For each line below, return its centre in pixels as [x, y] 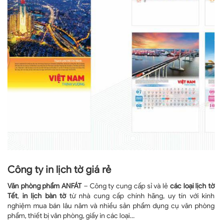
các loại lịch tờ [192, 186]
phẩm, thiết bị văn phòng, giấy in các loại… [71, 216]
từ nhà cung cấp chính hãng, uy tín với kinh [140, 196]
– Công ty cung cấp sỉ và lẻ [126, 186]
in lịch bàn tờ [44, 196]
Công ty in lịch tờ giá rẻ [59, 169]
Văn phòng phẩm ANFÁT [45, 186]
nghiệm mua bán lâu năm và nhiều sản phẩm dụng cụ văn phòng [111, 206]
